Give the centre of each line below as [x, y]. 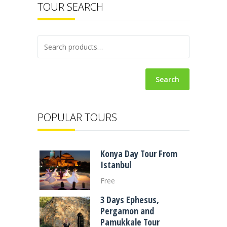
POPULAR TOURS [77, 118]
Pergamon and [127, 211]
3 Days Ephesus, [130, 200]
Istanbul [116, 165]
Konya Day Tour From [139, 154]
